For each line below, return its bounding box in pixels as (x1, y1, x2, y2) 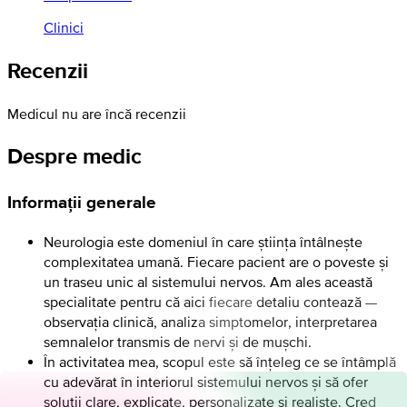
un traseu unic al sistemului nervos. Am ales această (44, 273, 372, 291)
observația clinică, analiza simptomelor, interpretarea (44, 313, 377, 331)
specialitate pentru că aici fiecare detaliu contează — (44, 293, 377, 311)
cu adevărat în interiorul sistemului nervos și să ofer (44, 373, 368, 391)
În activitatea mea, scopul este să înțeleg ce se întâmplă (44, 353, 396, 371)
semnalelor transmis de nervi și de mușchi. (44, 333, 312, 351)
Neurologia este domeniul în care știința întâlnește (44, 233, 362, 251)
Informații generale (7, 190, 156, 215)
